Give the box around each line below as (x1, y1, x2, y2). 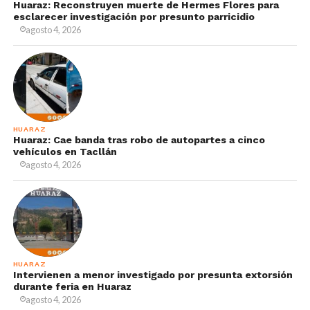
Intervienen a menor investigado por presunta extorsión (12, 268, 293, 280)
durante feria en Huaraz (12, 280, 131, 292)
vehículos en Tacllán (12, 145, 117, 157)
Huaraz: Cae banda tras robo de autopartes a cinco (12, 134, 265, 145)
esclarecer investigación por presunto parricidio (12, 10, 255, 22)
